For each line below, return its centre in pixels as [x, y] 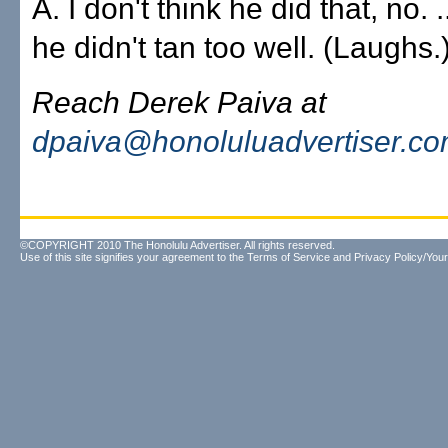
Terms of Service [288, 257]
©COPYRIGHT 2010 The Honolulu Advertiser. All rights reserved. [177, 245]
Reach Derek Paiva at [179, 102]
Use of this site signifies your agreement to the [133, 257]
